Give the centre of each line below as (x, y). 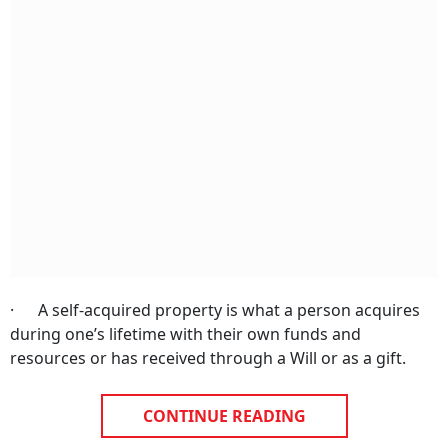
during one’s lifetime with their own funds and (185, 334)
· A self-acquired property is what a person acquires (215, 310)
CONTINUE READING (224, 416)
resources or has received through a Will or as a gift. (208, 358)
